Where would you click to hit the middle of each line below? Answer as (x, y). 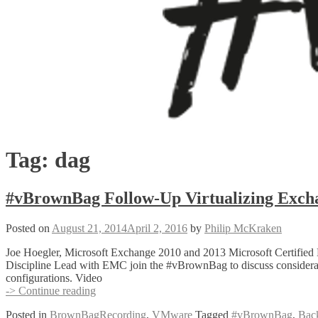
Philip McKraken (243, 228)
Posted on (29, 228)
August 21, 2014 (89, 228)
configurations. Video (54, 278)
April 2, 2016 (157, 228)
